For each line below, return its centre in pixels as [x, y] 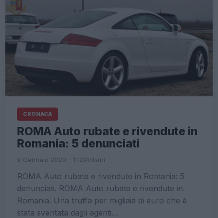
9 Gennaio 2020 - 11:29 [52, 159]
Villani [96, 159]
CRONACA [37, 114]
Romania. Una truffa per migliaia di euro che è [102, 200]
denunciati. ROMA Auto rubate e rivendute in [100, 188]
